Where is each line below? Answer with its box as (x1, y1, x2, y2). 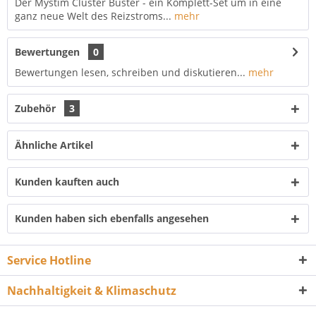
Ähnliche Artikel (15, 138, 93, 152)
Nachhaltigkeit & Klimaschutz (7, 283, 176, 298)
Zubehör (15, 102, 59, 115)
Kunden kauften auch (15, 175, 119, 188)
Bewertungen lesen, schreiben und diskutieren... (15, 66, 245, 79)
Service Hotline (7, 253, 91, 268)
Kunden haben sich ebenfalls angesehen (15, 212, 209, 225)
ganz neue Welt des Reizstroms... (15, 9, 171, 23)
